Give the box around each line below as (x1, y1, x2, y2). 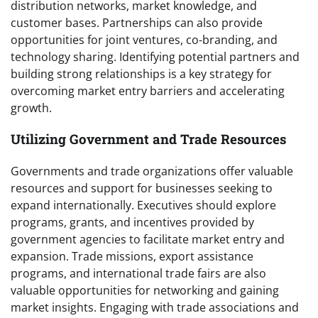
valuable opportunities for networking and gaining (11, 282, 279, 298)
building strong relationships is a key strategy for (11, 65, 272, 82)
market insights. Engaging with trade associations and (11, 299, 299, 315)
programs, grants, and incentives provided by (11, 214, 254, 230)
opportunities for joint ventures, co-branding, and (11, 31, 278, 48)
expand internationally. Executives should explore (11, 197, 276, 213)
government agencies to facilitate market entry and (11, 231, 285, 247)
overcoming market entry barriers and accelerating (11, 82, 285, 99)
